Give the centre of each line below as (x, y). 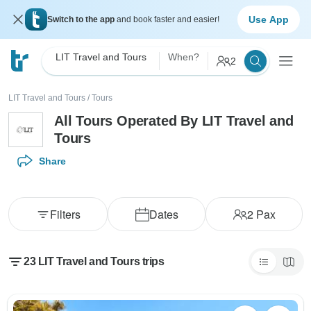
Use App (269, 19)
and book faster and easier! (168, 19)
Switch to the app (82, 19)
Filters (65, 214)
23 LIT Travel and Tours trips (94, 261)
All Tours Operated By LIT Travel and (174, 121)
